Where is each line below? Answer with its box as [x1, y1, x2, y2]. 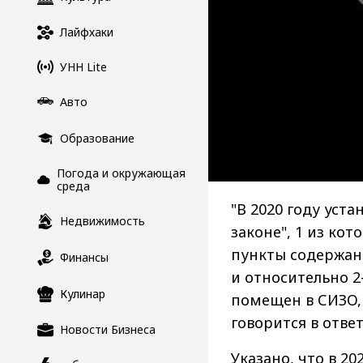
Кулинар [60, 286, 105, 302]
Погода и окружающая [57, 165, 186, 181]
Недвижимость [60, 213, 145, 229]
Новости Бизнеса [60, 322, 156, 338]
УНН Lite [60, 58, 107, 75]
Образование [60, 130, 135, 147]
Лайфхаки [60, 24, 113, 41]
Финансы [60, 250, 109, 266]
